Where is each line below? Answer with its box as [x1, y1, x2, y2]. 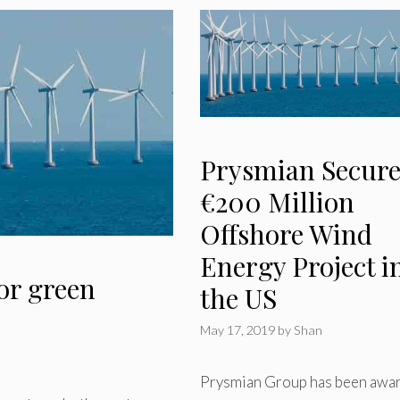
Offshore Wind [199, 215, 372, 252]
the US [199, 279, 277, 316]
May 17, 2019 [199, 321, 275, 337]
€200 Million [199, 183, 354, 220]
